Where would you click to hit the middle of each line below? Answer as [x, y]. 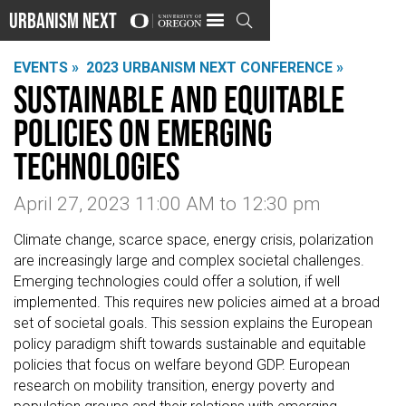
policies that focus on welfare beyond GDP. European [182, 365]
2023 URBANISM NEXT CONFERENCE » [215, 67]
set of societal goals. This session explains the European [193, 324]
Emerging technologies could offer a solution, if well [177, 282]
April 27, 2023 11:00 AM [114, 204]
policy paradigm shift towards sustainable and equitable [190, 344]
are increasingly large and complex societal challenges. [189, 261]
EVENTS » [46, 67]
